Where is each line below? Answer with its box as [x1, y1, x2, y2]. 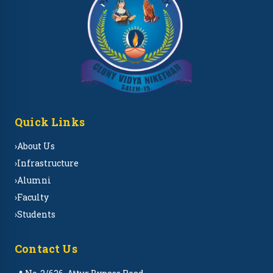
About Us [17, 140, 55, 152]
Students [17, 208, 55, 220]
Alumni [17, 174, 51, 186]
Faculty [17, 191, 49, 203]
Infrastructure [17, 157, 79, 169]
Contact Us [15, 241, 77, 256]
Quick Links [15, 115, 85, 129]
